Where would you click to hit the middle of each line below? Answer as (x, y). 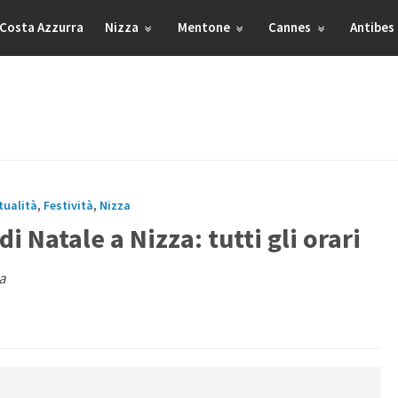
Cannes (291, 27)
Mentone (205, 27)
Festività (68, 205)
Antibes (373, 27)
